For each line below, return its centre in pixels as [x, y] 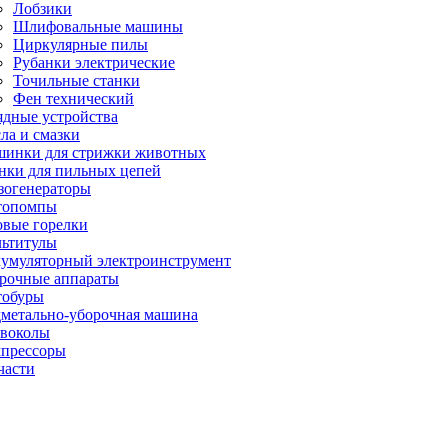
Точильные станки [76, 80]
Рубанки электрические [94, 62]
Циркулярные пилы [80, 44]
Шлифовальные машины [98, 26]
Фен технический [73, 98]
